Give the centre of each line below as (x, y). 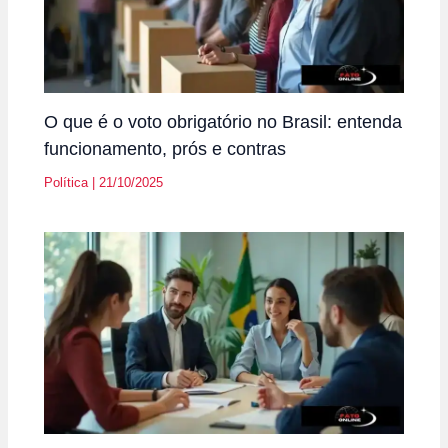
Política (66, 182)
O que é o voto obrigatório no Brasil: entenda (223, 121)
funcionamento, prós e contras (165, 148)
